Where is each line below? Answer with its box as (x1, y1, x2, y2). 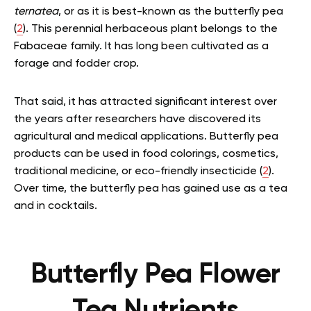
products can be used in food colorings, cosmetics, (14, 149, 278, 160)
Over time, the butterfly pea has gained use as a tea (14, 183, 287, 194)
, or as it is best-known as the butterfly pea (58, 6, 283, 17)
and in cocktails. (14, 201, 97, 212)
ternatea (14, 6, 58, 17)
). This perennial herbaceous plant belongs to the (23, 24, 278, 35)
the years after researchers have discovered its (14, 114, 261, 125)
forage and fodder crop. (14, 58, 139, 69)
